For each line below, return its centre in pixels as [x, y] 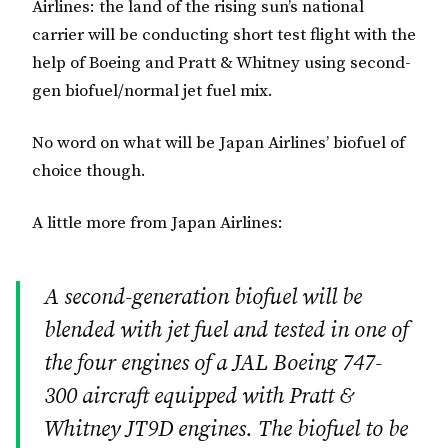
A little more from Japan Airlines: [157, 222]
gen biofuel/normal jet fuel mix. [152, 91]
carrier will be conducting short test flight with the [224, 35]
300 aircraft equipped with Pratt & [199, 396]
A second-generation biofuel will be [203, 297]
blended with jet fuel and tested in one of [226, 330]
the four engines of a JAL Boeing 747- [213, 363]
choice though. [89, 170]
